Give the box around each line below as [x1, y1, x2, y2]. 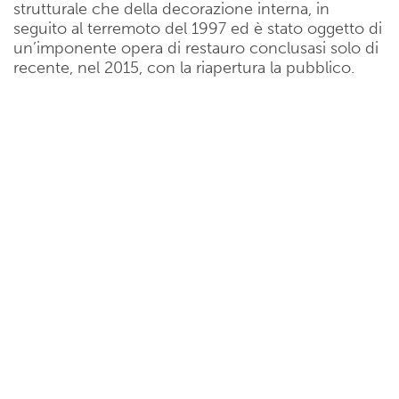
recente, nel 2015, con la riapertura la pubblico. [13, 58, 354, 77]
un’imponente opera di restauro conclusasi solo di [13, 38, 379, 58]
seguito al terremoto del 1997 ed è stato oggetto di [13, 19, 382, 38]
